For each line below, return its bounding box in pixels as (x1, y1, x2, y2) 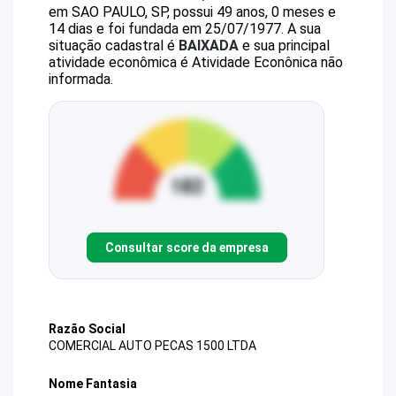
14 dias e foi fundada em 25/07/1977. (49, 20, 284, 37)
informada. (49, 71, 113, 88)
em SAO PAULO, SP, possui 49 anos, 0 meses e (49, 4, 336, 20)
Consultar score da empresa (104, 240, 269, 255)
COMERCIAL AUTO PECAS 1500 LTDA (49, 339, 256, 354)
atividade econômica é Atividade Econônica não (49, 54, 343, 71)
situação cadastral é (49, 37, 179, 54)
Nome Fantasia (49, 377, 137, 392)
